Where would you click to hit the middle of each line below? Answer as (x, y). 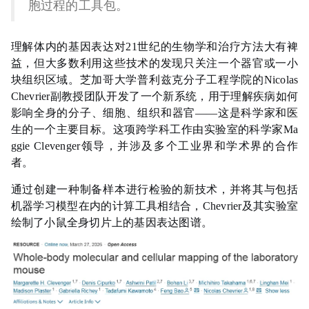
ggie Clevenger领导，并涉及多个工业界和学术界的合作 (154, 146)
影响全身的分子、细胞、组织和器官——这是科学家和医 (154, 113)
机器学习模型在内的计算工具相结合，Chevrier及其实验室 (154, 206)
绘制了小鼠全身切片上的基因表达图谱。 (112, 222)
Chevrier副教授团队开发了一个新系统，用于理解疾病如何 (154, 96)
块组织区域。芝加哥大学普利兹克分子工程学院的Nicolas (154, 80)
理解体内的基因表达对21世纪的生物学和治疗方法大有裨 (154, 47)
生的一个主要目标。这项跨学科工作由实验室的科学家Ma (154, 129)
